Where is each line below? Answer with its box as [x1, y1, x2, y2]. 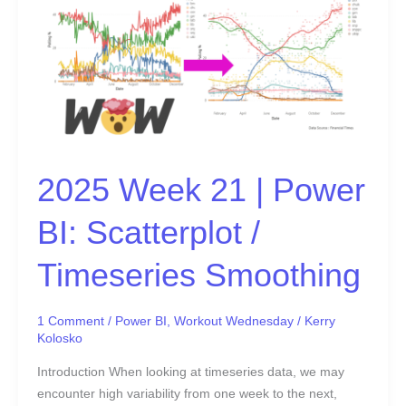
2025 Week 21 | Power [36, 170, 365, 208]
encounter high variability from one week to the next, [36, 387, 337, 401]
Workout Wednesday [173, 314, 294, 328]
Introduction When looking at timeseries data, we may [36, 365, 344, 380]
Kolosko [36, 331, 82, 345]
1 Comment [36, 314, 104, 328]
